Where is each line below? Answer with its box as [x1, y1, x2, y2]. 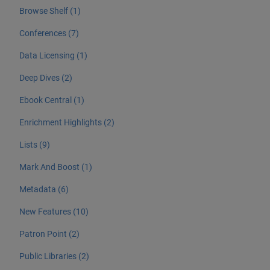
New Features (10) [19, 207, 89, 218]
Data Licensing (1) [19, 51, 87, 61]
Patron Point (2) [19, 229, 80, 240]
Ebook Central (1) [19, 95, 84, 106]
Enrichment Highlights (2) [19, 118, 115, 128]
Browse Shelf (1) [19, 6, 81, 17]
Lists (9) [19, 140, 50, 151]
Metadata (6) [19, 184, 69, 195]
